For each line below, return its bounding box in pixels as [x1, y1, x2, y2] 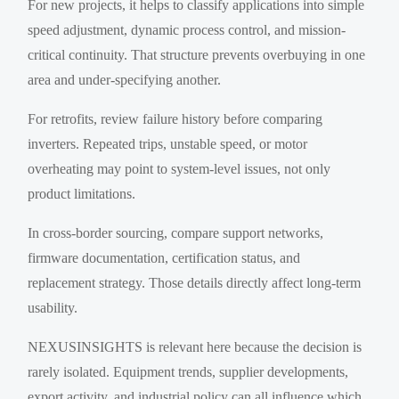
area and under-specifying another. [28, 71, 222, 87]
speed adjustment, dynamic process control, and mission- [28, 21, 346, 37]
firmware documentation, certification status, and [28, 249, 301, 265]
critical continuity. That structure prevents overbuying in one [28, 46, 366, 62]
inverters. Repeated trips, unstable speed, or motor [28, 135, 308, 151]
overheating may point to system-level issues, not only [28, 160, 331, 176]
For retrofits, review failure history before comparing [28, 110, 323, 126]
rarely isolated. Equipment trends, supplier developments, [28, 363, 349, 379]
